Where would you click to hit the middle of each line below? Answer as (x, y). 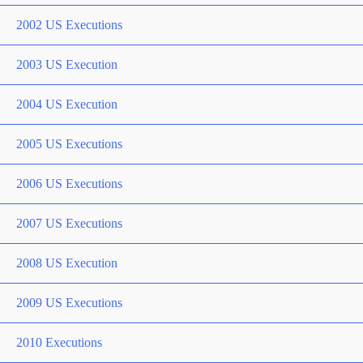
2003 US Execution (67, 64)
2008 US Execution (67, 263)
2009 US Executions (69, 302)
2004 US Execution (67, 104)
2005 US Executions (69, 143)
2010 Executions (59, 342)
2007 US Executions (69, 223)
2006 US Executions (69, 183)
